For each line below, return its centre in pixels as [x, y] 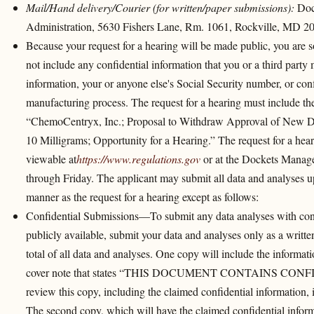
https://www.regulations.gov [138, 159]
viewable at [51, 159]
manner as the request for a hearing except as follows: [142, 197]
